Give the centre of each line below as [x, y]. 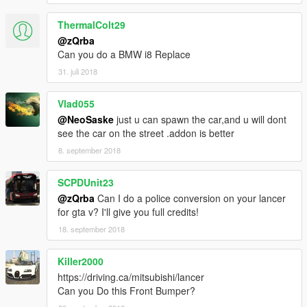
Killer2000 [81, 261]
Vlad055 [76, 104]
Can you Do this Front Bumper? [126, 291]
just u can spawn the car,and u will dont [200, 120]
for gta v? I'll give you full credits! [128, 212]
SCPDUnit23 [86, 183]
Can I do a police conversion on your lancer [190, 198]
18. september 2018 [91, 229]
